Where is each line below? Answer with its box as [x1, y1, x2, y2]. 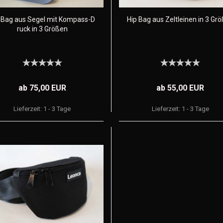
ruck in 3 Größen [16, 25, 68, 33]
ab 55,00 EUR [156, 83, 205, 93]
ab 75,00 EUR [18, 83, 66, 93]
